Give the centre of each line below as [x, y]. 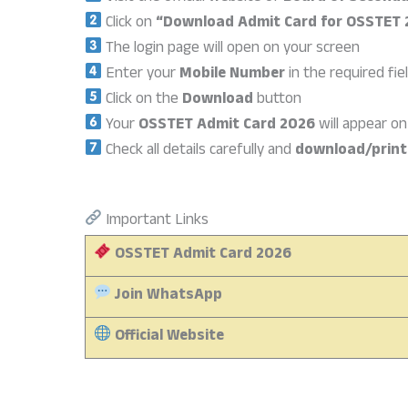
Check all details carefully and [199, 151]
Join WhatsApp [168, 296]
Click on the [143, 100]
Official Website [169, 337]
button [278, 100]
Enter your [141, 75]
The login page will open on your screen [231, 49]
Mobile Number [233, 75]
